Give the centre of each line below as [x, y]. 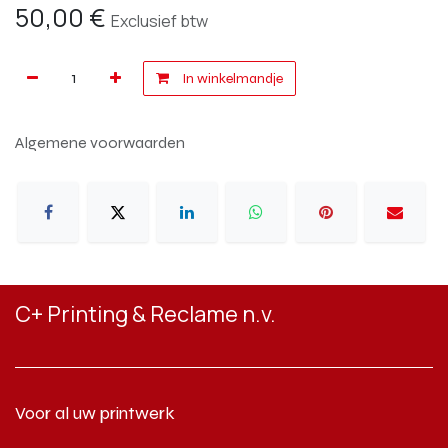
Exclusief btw [159, 20]
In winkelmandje [231, 78]
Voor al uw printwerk [95, 413]
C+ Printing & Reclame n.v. [145, 314]
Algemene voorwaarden [100, 142]
